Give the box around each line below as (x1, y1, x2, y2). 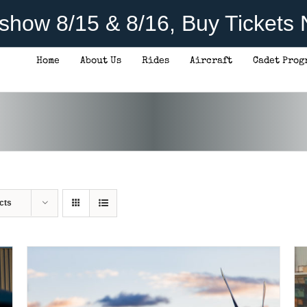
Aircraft (190, 56, 233, 66)
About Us (80, 56, 122, 66)
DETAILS (164, 160, 203, 171)
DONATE (103, 160, 142, 171)
